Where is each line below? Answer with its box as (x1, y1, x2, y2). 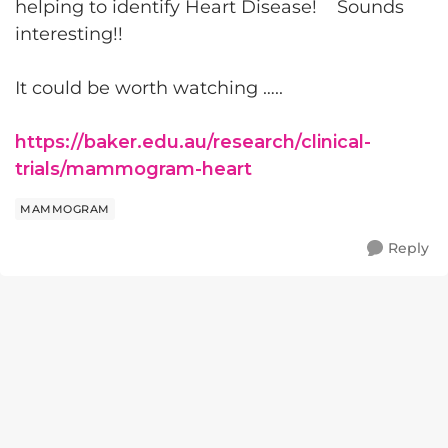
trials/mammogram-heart (15, 158, 252, 180)
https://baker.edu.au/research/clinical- (15, 131, 371, 153)
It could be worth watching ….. (15, 77, 288, 99)
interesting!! (15, 23, 123, 45)
